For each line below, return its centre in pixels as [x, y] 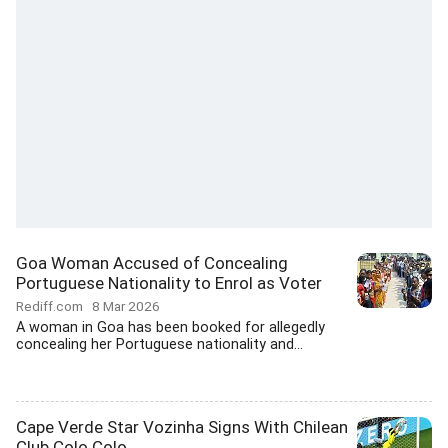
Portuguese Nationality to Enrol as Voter [169, 283]
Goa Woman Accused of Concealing [152, 263]
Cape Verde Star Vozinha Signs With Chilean [182, 427]
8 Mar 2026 [126, 306]
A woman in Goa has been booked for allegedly [170, 327]
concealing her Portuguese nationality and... [159, 344]
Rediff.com [54, 306]
